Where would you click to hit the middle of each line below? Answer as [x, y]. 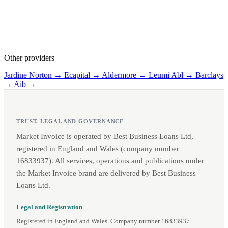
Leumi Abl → [172, 75]
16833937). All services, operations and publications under [110, 161]
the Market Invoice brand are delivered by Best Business [106, 173]
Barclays [209, 75]
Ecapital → [83, 75]
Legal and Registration [49, 207]
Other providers [29, 58]
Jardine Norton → [34, 75]
